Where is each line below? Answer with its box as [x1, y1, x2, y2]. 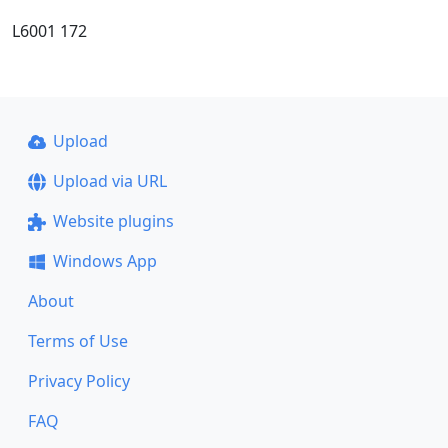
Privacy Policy [28, 370, 130, 392]
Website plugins [52, 210, 174, 232]
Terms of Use [28, 330, 128, 352]
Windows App [52, 250, 157, 272]
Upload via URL [52, 170, 167, 192]
